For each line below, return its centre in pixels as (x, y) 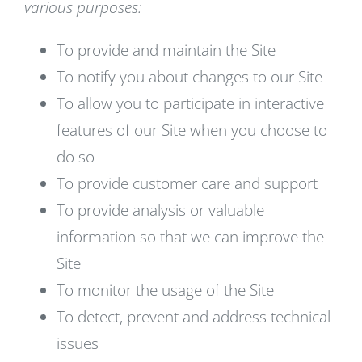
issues (78, 343)
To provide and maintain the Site (166, 50)
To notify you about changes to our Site (189, 77)
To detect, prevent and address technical (194, 317)
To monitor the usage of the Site (165, 290)
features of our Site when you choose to (192, 130)
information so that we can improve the (190, 237)
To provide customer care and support (187, 183)
